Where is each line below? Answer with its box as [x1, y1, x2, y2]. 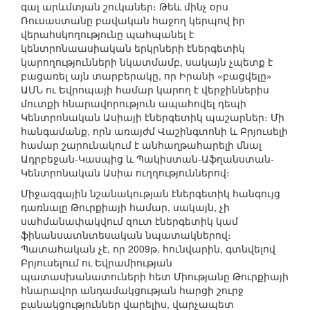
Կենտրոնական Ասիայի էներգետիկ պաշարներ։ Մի [21, 110, 284, 125]
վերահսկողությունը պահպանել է [21, 27, 194, 42]
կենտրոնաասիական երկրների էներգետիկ [21, 41, 245, 55]
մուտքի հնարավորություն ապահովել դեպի [21, 96, 246, 111]
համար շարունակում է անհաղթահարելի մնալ [21, 138, 262, 152]
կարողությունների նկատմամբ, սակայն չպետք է [21, 55, 273, 69]
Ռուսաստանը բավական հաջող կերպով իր [21, 13, 245, 28]
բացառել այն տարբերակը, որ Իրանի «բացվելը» [21, 69, 272, 83]
